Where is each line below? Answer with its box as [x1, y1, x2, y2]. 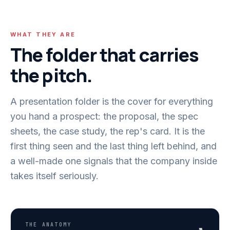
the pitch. [10, 63, 92, 88]
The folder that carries [10, 42, 199, 67]
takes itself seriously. [10, 170, 99, 181]
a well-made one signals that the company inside [10, 156, 217, 166]
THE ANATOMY [25, 221, 72, 228]
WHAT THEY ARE [10, 31, 76, 38]
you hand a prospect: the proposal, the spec [10, 111, 198, 122]
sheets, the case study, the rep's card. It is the [10, 126, 205, 137]
